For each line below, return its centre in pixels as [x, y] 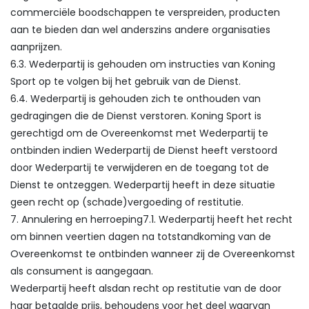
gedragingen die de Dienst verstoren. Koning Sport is [136, 116]
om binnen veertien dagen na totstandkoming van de [141, 237]
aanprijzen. [36, 47]
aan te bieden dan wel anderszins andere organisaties [140, 30]
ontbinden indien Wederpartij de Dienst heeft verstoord [144, 150]
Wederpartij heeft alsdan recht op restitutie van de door [146, 288]
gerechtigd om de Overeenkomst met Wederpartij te [139, 133]
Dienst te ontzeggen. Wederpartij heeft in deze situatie [143, 185]
